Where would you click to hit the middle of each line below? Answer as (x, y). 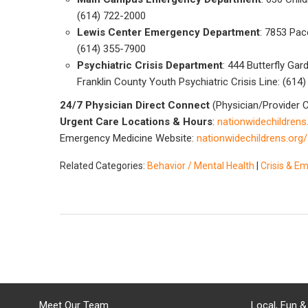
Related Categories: (103, 166)
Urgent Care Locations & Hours (136, 122)
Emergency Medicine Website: (128, 138)
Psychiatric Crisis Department (150, 65)
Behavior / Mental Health (201, 166)
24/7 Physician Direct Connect (135, 105)
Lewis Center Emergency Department (168, 32)
